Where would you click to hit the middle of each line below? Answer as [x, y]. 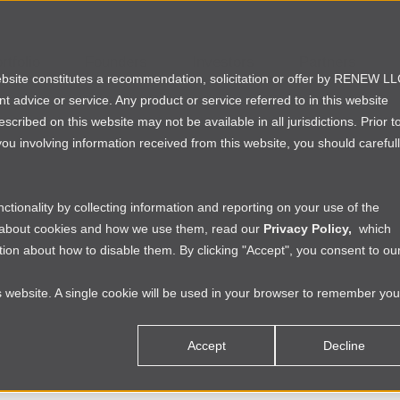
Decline [344, 346]
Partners [328, 62]
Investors [224, 62]
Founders [117, 62]
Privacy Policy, [308, 229]
